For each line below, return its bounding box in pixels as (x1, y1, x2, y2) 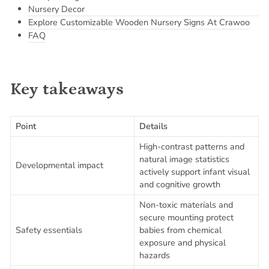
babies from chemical (139, 224, 222, 236)
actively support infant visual (139, 166, 250, 178)
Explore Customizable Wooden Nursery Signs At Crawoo (28, 16, 250, 28)
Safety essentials (16, 224, 82, 236)
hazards (139, 249, 170, 261)
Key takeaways (10, 80, 124, 99)
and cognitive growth (139, 178, 220, 190)
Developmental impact (16, 159, 103, 171)
